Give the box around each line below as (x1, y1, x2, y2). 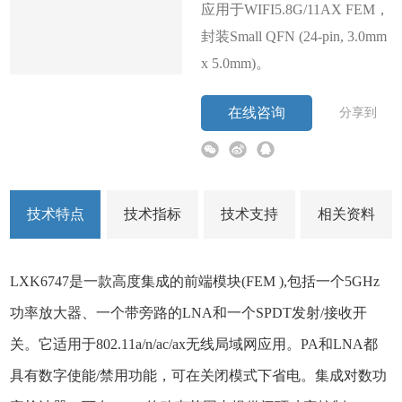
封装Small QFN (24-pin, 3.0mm (201, 28, 387, 44)
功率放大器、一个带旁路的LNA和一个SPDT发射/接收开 (10, 304, 368, 320)
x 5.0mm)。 (201, 55, 270, 71)
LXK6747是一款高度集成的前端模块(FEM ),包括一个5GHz (10, 273, 380, 289)
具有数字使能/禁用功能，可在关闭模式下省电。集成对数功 (10, 367, 388, 383)
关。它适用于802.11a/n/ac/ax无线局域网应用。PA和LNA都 (10, 336, 379, 352)
